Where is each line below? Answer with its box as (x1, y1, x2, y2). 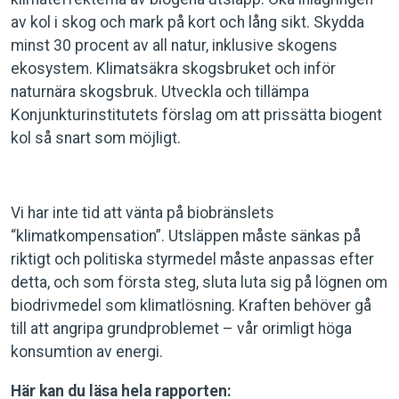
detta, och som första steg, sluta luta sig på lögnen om (11, 273, 387, 291)
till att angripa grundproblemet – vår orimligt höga (11, 320, 352, 338)
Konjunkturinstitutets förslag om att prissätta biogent (11, 106, 382, 124)
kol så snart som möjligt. (11, 129, 181, 147)
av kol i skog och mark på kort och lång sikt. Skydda (11, 13, 364, 31)
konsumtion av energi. (11, 343, 163, 361)
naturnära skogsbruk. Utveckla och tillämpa (11, 83, 309, 101)
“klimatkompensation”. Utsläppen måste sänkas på (11, 227, 361, 245)
